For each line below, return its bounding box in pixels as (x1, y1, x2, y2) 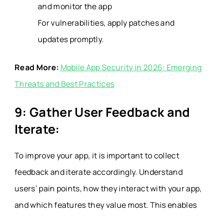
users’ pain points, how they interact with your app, (15, 183, 202, 194)
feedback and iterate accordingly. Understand (15, 166, 183, 177)
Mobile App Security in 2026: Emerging (60, 62, 202, 73)
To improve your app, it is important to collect (15, 150, 180, 161)
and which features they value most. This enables (15, 199, 197, 210)
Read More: (15, 62, 61, 73)
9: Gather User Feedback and (15, 103, 190, 121)
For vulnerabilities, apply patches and (38, 17, 175, 28)
